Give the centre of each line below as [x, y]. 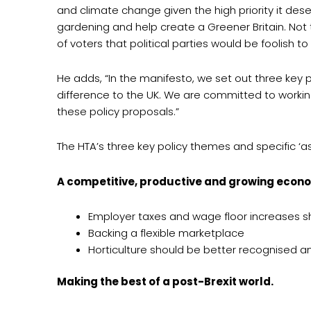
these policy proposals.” [118, 112]
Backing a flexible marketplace [166, 233]
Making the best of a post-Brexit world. [165, 282]
